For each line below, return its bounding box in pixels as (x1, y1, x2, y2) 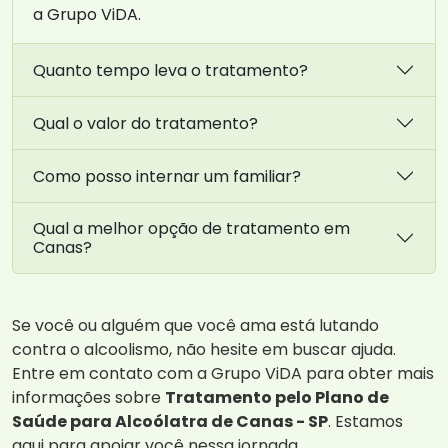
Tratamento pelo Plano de (165, 386, 389, 410)
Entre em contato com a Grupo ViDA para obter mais (12, 362, 434, 386)
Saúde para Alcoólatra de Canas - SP (12, 410, 328, 434)
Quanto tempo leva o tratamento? (33, 58, 308, 82)
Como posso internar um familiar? (33, 164, 301, 188)
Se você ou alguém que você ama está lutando (12, 314, 379, 338)
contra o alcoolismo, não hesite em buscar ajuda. (12, 338, 396, 362)
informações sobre (12, 386, 165, 410)
